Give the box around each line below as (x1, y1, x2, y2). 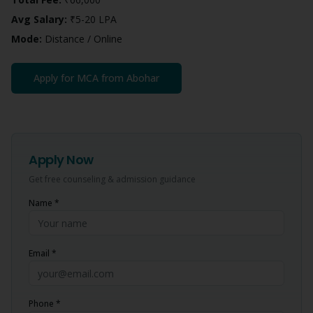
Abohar (126, 71, 159, 85)
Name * (29, 197, 59, 209)
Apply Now (29, 151, 94, 168)
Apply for (34, 71, 77, 85)
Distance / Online (42, 32, 122, 45)
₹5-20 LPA (70, 13, 117, 26)
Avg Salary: (11, 13, 67, 26)
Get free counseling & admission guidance (29, 173, 196, 185)
